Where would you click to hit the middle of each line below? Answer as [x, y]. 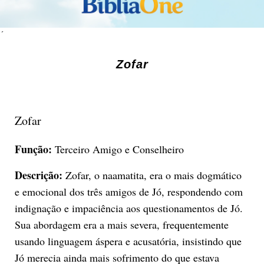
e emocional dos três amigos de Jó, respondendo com [128, 191]
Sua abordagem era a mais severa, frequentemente [121, 224]
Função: [33, 149]
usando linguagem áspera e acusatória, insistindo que [128, 241]
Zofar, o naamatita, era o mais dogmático [152, 175]
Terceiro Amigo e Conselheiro [118, 149]
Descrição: [38, 175]
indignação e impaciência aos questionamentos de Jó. [128, 208]
